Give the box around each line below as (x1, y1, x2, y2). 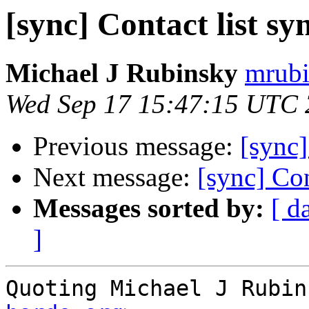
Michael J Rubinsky (6, 58, 238, 88)
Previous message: (33, 131, 240, 161)
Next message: (33, 162, 197, 192)
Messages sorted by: (33, 193, 264, 223)
